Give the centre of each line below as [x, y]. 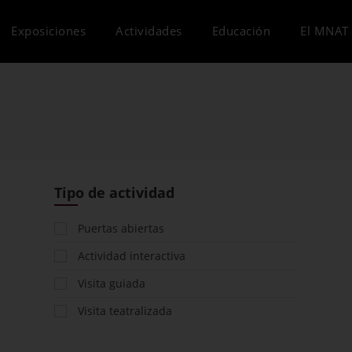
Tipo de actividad [114, 192]
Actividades [149, 31]
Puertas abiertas [121, 228]
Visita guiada [112, 283]
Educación [241, 31]
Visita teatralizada [125, 311]
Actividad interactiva [132, 256]
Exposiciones [48, 31]
